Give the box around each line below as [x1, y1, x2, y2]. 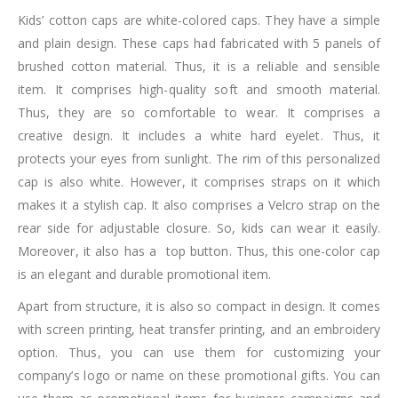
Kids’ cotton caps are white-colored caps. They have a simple [18, 11, 380, 28]
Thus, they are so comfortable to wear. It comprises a [18, 103, 380, 121]
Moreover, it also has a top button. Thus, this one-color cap [18, 242, 380, 259]
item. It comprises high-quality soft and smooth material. [18, 80, 380, 98]
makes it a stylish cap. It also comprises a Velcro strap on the [18, 195, 380, 213]
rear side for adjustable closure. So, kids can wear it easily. [18, 219, 380, 236]
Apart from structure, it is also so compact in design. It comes [18, 297, 380, 314]
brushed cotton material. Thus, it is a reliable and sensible [18, 57, 380, 75]
